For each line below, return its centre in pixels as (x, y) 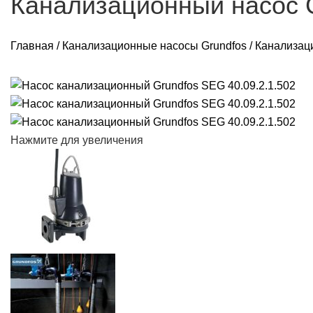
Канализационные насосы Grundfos (154, 46)
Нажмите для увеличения (77, 140)
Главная (32, 46)
